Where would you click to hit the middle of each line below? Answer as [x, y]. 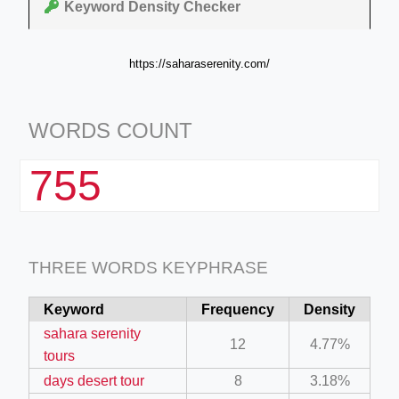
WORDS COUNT [110, 130]
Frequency [238, 309]
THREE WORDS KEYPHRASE [148, 267]
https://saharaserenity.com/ [199, 63]
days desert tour [94, 380]
